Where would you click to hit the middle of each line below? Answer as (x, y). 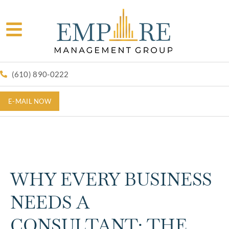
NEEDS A (50, 202)
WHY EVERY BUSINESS (111, 179)
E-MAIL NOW (30, 101)
